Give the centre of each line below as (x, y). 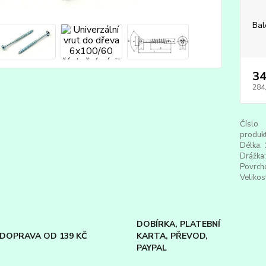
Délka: (251, 145)
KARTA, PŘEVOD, (172, 236)
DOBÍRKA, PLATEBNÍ (178, 224)
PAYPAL (151, 248)
